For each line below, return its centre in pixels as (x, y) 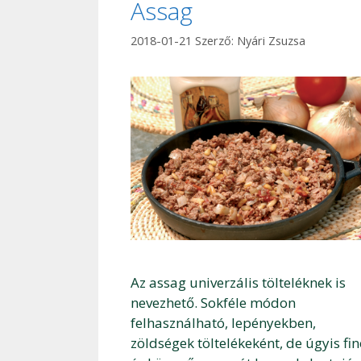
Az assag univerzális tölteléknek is (238, 283)
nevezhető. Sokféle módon (213, 303)
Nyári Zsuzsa (271, 40)
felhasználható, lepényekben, (223, 323)
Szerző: (216, 40)
